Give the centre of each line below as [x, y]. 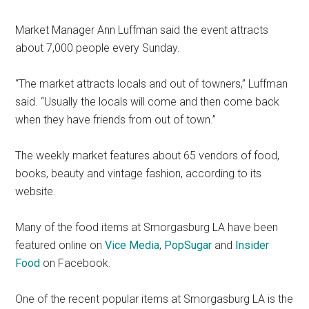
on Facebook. [76, 263]
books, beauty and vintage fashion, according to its [139, 173]
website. [36, 191]
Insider [252, 245]
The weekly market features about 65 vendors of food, [148, 155]
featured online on [60, 245]
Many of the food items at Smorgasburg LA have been [147, 227]
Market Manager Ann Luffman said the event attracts [142, 30]
